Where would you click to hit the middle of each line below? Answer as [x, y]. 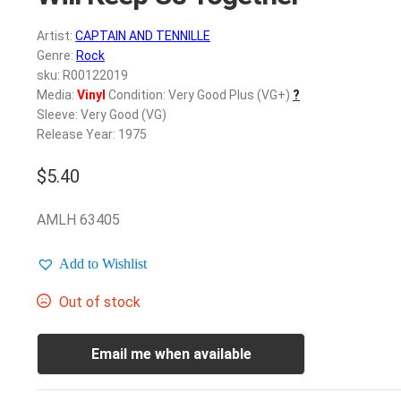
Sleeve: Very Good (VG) [102, 115]
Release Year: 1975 [92, 135]
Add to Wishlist [103, 263]
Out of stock [99, 302]
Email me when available [171, 354]
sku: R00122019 [82, 76]
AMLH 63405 [78, 219]
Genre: [56, 56]
